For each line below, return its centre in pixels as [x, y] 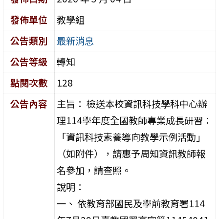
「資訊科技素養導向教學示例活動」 [131, 137]
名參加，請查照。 [94, 170]
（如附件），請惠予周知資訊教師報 [131, 153]
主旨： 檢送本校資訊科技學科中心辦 [132, 103]
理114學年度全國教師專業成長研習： [135, 120]
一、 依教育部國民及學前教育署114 [131, 203]
